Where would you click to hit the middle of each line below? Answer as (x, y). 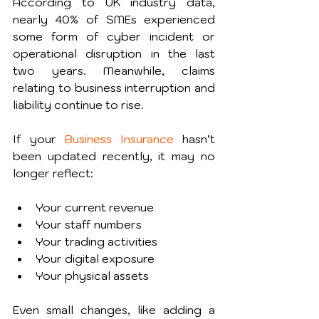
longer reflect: (53, 173)
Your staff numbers (89, 224)
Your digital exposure (95, 258)
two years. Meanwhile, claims (114, 70)
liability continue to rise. (78, 105)
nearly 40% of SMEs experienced (114, 19)
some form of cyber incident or (114, 36)
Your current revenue (95, 207)
